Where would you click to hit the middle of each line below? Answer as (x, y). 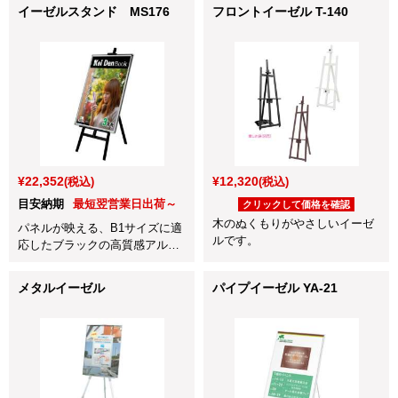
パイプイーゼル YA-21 (275, 287)
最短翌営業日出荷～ (125, 203)
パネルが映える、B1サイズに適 (100, 227)
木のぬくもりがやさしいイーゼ (293, 223)
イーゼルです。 (58, 261)
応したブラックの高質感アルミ (99, 244)
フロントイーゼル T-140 (280, 11)
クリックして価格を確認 (296, 204)
